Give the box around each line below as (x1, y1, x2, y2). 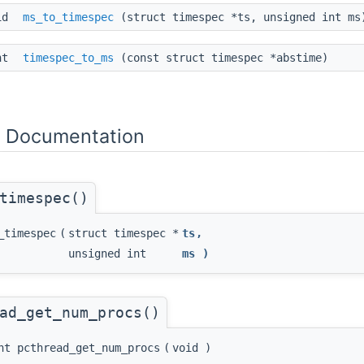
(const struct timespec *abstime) (114, 51, 328, 65)
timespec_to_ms (23, 51, 114, 65)
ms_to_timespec (23, 11, 114, 24)
